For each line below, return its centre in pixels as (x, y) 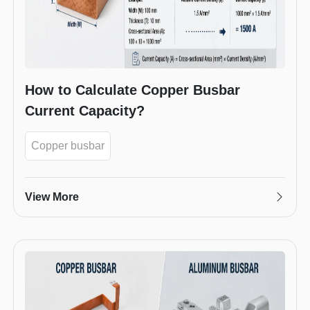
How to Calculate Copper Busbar (133, 90)
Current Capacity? (85, 110)
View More (52, 197)
